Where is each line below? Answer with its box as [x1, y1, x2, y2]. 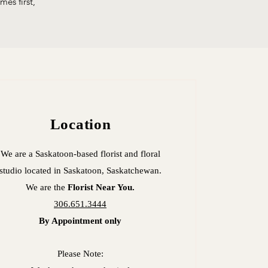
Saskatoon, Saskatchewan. [63, 166, 162, 175]
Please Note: [57, 249, 103, 258]
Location [50, 116, 111, 132]
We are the [26, 182, 68, 192]
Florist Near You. [68, 182, 135, 192]
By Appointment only [39, 216, 122, 226]
